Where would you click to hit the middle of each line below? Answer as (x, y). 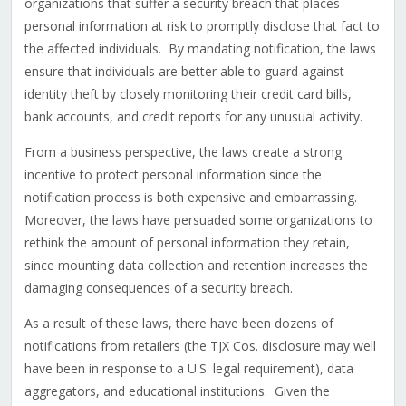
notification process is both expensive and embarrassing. (192, 198)
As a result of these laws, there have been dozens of (179, 324)
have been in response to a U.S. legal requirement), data (188, 369)
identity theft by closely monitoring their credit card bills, (188, 94)
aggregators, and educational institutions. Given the (177, 391)
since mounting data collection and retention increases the (196, 266)
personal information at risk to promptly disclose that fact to (202, 26)
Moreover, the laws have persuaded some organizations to (198, 220)
